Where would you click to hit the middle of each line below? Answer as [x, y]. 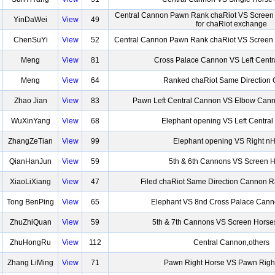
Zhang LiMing [30, 263]
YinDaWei [30, 20]
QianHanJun [30, 161]
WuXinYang [30, 121]
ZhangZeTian [30, 141]
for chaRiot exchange [231, 24]
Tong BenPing [30, 202]
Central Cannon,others [231, 242]
